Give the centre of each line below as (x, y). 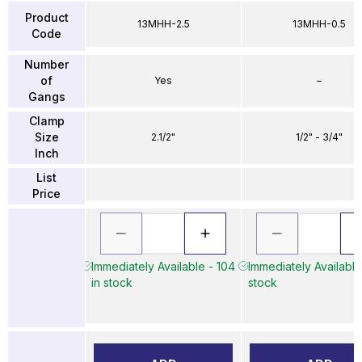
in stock (112, 282)
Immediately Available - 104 (164, 266)
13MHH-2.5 (163, 23)
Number (46, 64)
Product (46, 17)
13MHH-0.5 (319, 23)
